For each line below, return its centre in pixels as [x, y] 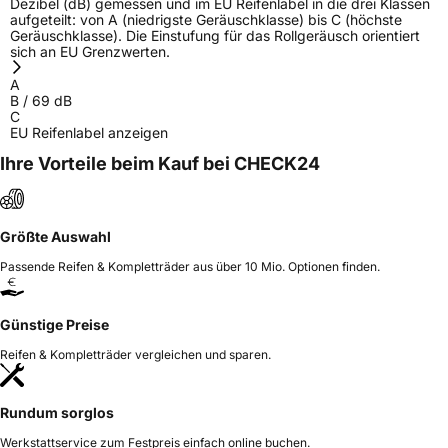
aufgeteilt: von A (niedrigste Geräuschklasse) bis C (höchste [206, 20]
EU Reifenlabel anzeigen [89, 133]
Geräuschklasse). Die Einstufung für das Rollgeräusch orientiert [215, 36]
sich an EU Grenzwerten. [90, 52]
